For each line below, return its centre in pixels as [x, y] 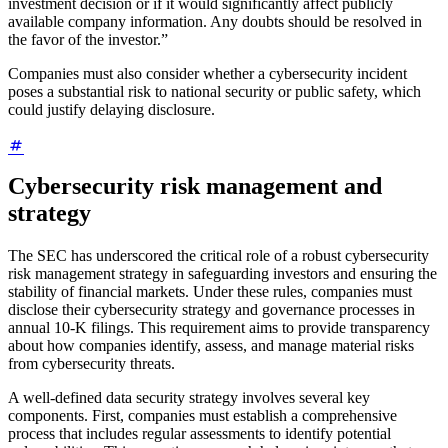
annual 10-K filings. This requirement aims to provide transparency [219, 328]
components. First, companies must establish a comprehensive [202, 416]
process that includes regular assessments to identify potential [199, 434]
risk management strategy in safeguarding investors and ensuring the [222, 274]
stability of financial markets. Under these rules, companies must [210, 292]
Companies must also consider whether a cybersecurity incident [207, 73]
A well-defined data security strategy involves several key [189, 398]
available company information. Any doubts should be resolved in [215, 21]
